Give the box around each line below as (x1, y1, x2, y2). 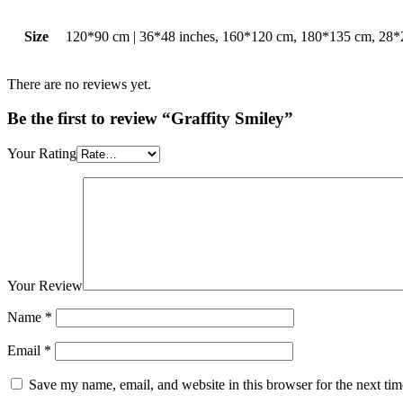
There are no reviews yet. (7, 76, 151, 92)
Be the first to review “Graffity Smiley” (7, 109, 293, 129)
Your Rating (7, 146, 76, 162)
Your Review (7, 278, 83, 294)
